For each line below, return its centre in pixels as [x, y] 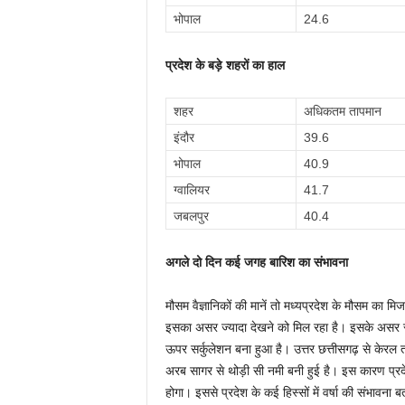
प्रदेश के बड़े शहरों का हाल [225, 65]
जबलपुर [191, 216]
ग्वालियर [191, 190]
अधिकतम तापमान [342, 111]
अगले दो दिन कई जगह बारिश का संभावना [256, 262]
